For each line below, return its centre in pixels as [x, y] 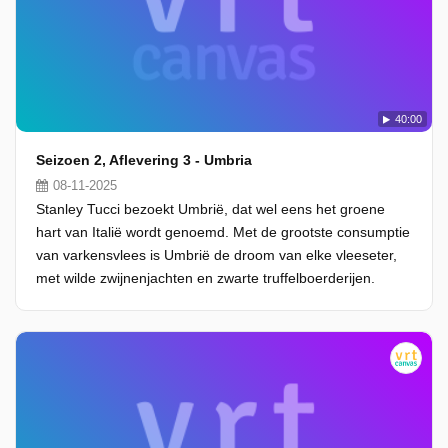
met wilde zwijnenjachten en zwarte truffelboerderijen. [205, 278]
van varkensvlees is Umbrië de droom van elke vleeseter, [216, 255]
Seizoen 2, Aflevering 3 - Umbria [144, 160]
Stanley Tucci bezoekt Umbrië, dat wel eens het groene [210, 209]
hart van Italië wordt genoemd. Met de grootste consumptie [223, 232]
